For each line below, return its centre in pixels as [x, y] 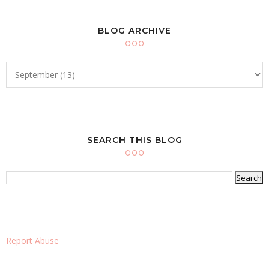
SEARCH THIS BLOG [134, 140]
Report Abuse [32, 241]
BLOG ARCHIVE [134, 31]
